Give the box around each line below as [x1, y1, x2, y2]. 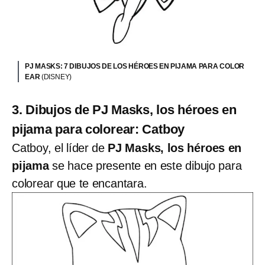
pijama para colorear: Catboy [12, 121, 185, 137]
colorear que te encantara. [12, 176, 147, 190]
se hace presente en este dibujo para [52, 159, 242, 172]
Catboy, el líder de [12, 141, 108, 154]
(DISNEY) [41, 72, 72, 81]
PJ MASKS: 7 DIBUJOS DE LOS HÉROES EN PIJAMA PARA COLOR [25, 62, 245, 70]
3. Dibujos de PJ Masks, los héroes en [12, 102, 237, 117]
